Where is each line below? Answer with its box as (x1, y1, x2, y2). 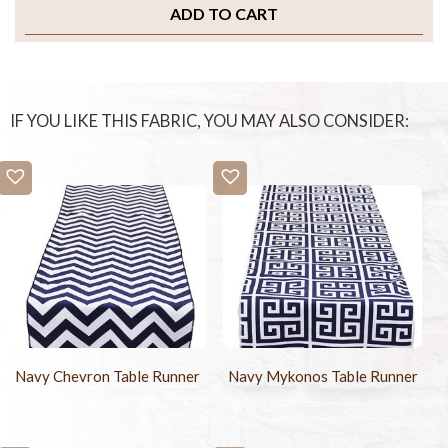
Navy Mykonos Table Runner (227, 366, 418, 385)
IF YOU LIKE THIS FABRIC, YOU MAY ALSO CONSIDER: (10, 111, 409, 132)
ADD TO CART (170, 4, 278, 24)
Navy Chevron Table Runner (15, 366, 201, 385)
